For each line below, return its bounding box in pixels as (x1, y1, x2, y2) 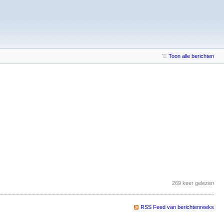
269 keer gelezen (172, 179, 214, 186)
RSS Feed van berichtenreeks (140, 203, 214, 210)
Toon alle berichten (168, 53, 214, 59)
